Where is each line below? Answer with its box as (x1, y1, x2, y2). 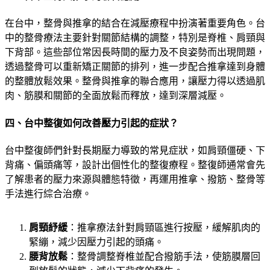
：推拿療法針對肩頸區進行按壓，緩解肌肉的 (67, 222, 260, 233)
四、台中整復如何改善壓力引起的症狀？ (5, 118, 178, 128)
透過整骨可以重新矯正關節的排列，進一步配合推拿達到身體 (5, 61, 265, 72)
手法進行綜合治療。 (5, 189, 92, 199)
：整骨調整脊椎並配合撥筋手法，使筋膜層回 (67, 251, 260, 262)
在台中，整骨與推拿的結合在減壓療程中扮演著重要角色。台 (5, 18, 265, 29)
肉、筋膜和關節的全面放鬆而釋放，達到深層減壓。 (5, 90, 227, 101)
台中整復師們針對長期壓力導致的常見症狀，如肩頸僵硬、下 (5, 145, 265, 155)
